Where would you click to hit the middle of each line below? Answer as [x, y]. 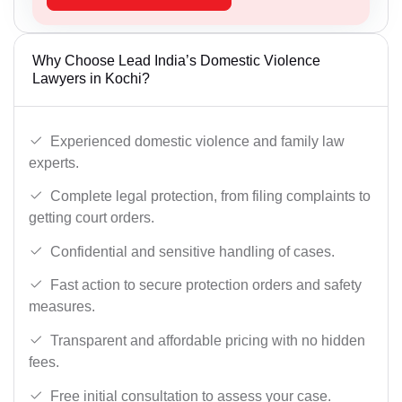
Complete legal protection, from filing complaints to [210, 197]
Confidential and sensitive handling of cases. [192, 251]
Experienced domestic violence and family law [197, 141]
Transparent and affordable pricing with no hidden [208, 340]
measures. [62, 307]
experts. [54, 162]
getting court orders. [92, 218]
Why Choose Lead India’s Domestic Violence [176, 60]
